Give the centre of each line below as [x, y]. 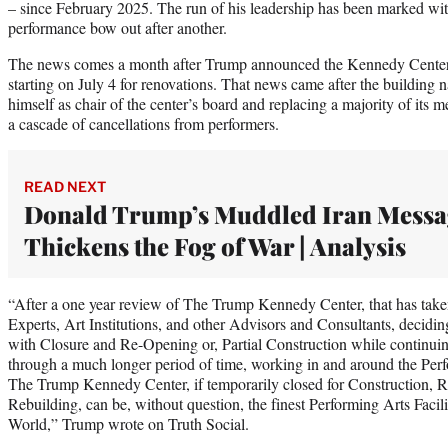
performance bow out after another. [117, 27]
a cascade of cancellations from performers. [143, 123]
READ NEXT [65, 186]
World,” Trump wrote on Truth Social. [128, 423]
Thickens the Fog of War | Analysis [215, 245]
